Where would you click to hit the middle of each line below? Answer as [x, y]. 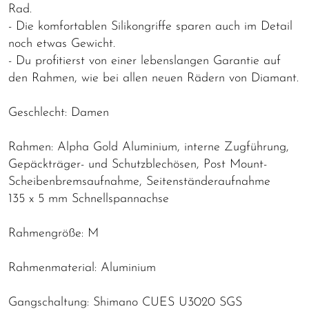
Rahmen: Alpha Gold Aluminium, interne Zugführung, [149, 148]
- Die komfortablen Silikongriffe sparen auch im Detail [150, 27]
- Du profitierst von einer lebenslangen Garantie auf [144, 61]
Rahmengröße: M [53, 234]
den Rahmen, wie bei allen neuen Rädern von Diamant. [153, 79]
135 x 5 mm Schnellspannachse [89, 199]
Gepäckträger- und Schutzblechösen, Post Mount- [138, 165]
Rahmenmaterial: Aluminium [82, 268]
